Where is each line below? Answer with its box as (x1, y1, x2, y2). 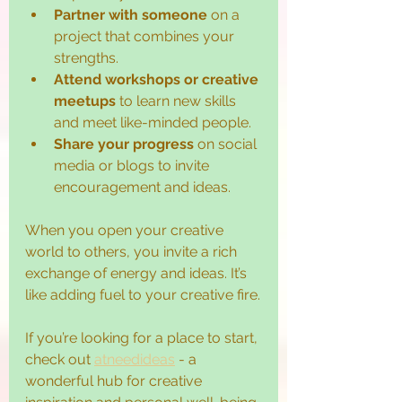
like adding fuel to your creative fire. (25, 285, 260, 303)
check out (25, 350, 94, 368)
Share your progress (54, 135, 194, 153)
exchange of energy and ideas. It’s (25, 264, 250, 282)
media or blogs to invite (54, 156, 213, 174)
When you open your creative (25, 221, 227, 239)
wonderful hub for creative (25, 371, 205, 389)
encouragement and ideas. (54, 178, 231, 196)
